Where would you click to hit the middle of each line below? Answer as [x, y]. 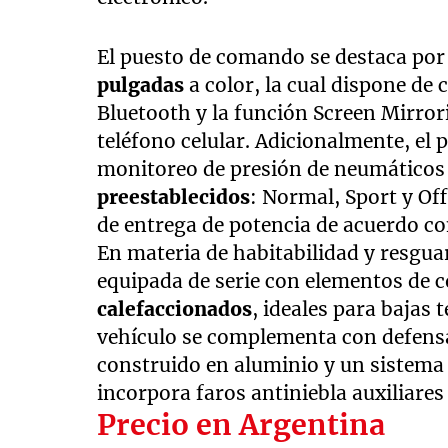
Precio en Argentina [241, 424]
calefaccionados [175, 308]
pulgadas [141, 84]
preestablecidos [174, 196]
